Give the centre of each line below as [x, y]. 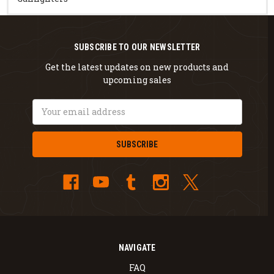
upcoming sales [137, 80]
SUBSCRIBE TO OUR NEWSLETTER [137, 47]
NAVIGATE [137, 247]
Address [50, 118]
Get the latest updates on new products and [137, 67]
